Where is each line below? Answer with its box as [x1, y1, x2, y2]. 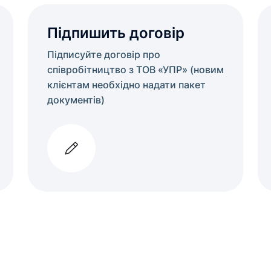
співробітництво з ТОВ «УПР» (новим [47, 64, 224, 76]
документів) [47, 94, 105, 106]
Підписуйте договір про [47, 48, 160, 60]
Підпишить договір [47, 24, 184, 42]
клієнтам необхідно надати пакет [47, 79, 206, 91]
